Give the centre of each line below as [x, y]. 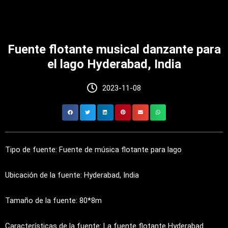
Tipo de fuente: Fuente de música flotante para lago [93, 149]
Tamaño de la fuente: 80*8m [53, 201]
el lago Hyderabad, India [114, 64]
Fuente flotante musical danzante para [114, 49]
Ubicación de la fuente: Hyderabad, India [72, 175]
